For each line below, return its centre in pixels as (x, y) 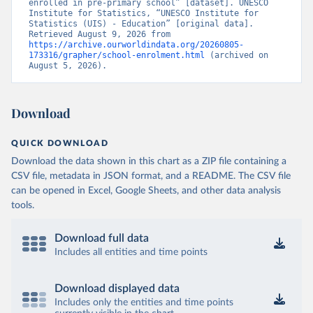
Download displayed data (117, 289)
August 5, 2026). (68, 66)
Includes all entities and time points (131, 252)
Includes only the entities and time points (144, 303)
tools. (23, 205)
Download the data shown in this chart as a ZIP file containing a (149, 161)
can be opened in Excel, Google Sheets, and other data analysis (146, 191)
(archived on (236, 55)
